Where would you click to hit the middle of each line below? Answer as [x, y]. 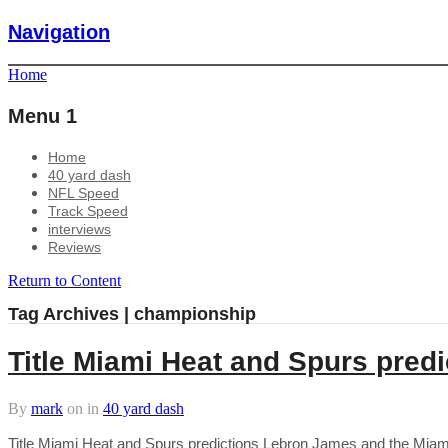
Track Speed [88, 211]
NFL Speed [83, 193]
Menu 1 [42, 116]
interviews [79, 229]
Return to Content [64, 280]
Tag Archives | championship [132, 313]
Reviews [74, 247]
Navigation [59, 32]
